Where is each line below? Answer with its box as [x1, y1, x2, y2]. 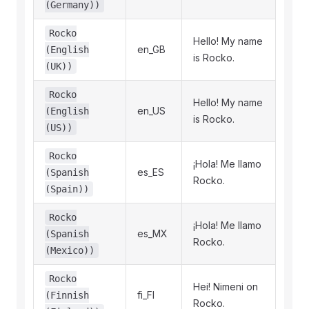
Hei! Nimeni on [193, 281, 258, 292]
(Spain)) [45, 183, 89, 195]
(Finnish [45, 290, 89, 301]
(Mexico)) [45, 245, 94, 256]
